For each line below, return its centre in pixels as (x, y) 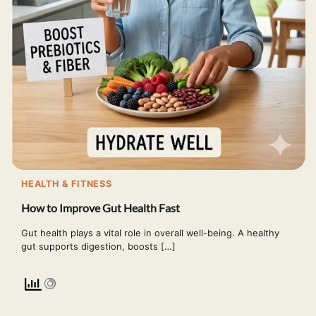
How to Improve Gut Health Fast (101, 208)
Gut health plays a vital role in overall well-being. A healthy (150, 232)
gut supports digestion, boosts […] (98, 246)
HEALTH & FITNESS (67, 183)
